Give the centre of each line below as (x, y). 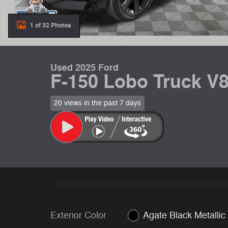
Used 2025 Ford (84, 68)
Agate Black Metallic (184, 215)
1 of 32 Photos (51, 25)
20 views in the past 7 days (97, 103)
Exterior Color (78, 215)
